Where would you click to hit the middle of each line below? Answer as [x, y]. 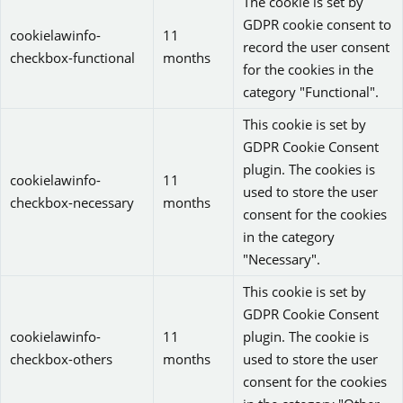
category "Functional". [311, 92]
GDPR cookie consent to [317, 25]
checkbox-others [61, 359]
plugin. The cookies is [309, 170]
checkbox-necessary [72, 203]
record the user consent [316, 47]
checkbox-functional [72, 58]
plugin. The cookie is [306, 337]
